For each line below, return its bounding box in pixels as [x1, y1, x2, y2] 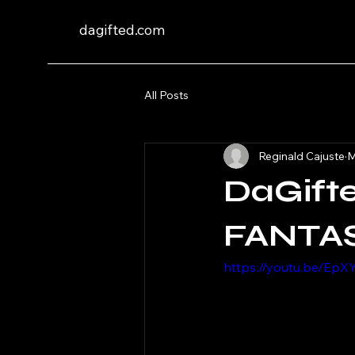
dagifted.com [79, 21, 165, 39]
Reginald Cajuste [258, 148, 345, 163]
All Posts [144, 87, 189, 102]
